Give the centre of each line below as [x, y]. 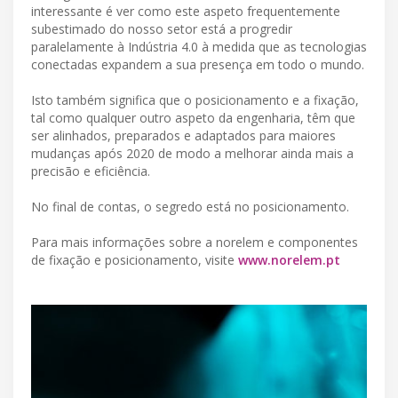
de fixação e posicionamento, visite [135, 259]
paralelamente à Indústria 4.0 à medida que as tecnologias [199, 46]
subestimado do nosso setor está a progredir [162, 28]
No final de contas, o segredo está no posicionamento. [190, 206]
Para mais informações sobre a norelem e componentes [195, 242]
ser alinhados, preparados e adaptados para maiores [183, 135]
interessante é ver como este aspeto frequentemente [186, 11]
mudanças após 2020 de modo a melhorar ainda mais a [192, 153]
